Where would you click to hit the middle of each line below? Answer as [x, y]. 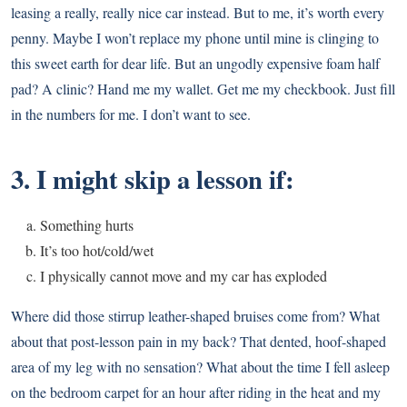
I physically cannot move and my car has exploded [184, 275]
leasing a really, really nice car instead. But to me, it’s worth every [198, 12]
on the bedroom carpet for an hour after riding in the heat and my [196, 392]
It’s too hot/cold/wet [97, 250]
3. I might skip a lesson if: [153, 179]
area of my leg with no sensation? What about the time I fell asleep [200, 366]
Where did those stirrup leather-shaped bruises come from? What [195, 315]
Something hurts [87, 224]
